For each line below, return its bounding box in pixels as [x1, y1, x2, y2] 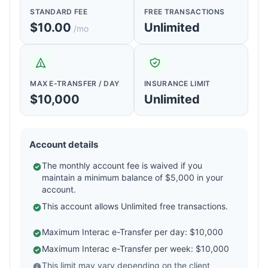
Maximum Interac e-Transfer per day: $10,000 [42, 227, 224, 237]
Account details [29, 139, 99, 151]
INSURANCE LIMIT [144, 79, 211, 89]
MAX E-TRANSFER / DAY [30, 79, 120, 89]
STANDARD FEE [30, 7, 87, 17]
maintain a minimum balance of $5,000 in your [42, 172, 224, 183]
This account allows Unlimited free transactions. [42, 201, 229, 212]
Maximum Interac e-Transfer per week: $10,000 [42, 243, 230, 254]
